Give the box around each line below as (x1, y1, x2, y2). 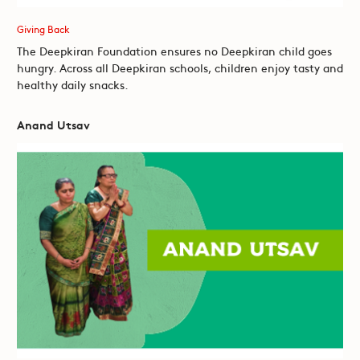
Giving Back (16, 22, 70, 36)
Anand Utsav (16, 117, 90, 133)
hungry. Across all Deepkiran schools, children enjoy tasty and (16, 59, 343, 76)
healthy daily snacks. (16, 76, 129, 93)
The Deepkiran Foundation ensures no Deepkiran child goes (16, 43, 332, 59)
